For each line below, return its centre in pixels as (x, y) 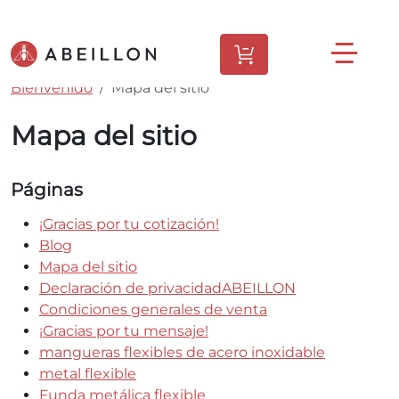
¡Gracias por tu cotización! (129, 224)
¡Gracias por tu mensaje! (124, 331)
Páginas (47, 190)
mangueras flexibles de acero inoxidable (182, 352)
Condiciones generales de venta (153, 309)
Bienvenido (52, 88)
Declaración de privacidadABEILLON (167, 288)
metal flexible (88, 374)
